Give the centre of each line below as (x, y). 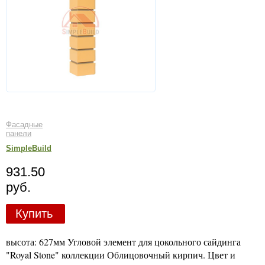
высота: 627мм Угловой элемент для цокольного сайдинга (123, 241)
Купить (34, 214)
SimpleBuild (29, 148)
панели (19, 133)
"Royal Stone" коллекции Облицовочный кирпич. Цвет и (121, 254)
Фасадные (24, 124)
